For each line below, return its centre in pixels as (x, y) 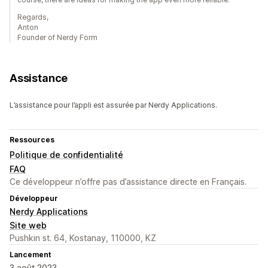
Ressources (32, 140)
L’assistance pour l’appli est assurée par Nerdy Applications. (113, 105)
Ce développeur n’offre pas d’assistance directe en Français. (128, 182)
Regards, (33, 17)
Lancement (30, 255)
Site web (28, 226)
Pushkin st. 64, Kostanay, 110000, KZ (83, 238)
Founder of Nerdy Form (57, 38)
